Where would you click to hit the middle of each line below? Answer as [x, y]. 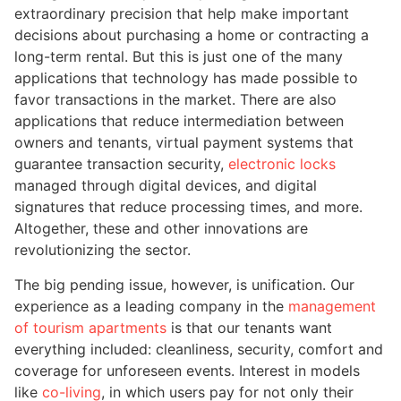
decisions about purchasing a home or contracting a [192, 35]
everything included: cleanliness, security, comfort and [199, 349]
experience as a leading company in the [151, 306]
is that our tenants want [249, 327]
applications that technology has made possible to [186, 78]
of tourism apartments [90, 327]
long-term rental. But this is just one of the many [179, 57]
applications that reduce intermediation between [179, 121]
